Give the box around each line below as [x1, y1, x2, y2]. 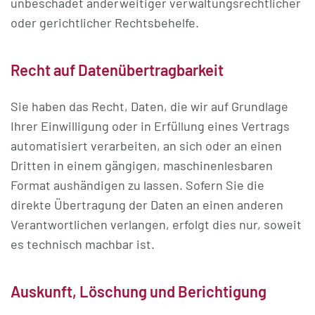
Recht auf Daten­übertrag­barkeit [11, 60, 224, 79]
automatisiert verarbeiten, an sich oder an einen [11, 138, 282, 153]
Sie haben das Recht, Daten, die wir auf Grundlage [11, 98, 288, 114]
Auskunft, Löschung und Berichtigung [11, 282, 266, 300]
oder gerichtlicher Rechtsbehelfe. [11, 15, 199, 30]
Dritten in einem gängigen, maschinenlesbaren [11, 157, 273, 173]
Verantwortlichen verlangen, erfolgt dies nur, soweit [11, 217, 302, 232]
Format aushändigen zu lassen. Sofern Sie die [11, 177, 264, 193]
